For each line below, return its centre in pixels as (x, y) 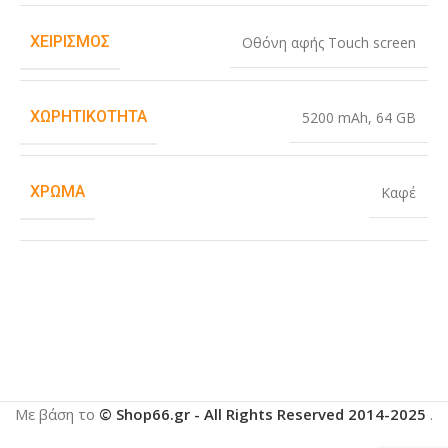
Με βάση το (57, 414)
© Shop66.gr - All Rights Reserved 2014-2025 (264, 414)
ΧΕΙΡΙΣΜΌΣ (70, 42)
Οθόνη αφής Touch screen (329, 43)
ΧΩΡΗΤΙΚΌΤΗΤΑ (88, 117)
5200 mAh (335, 118)
